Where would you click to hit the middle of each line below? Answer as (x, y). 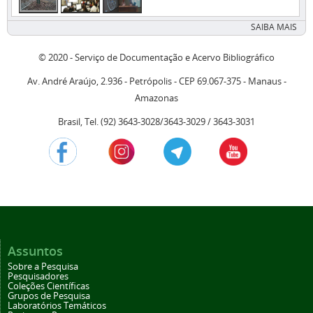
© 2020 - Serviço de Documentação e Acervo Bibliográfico (156, 58)
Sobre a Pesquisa (43, 267)
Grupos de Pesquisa (49, 296)
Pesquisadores (38, 277)
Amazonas (156, 99)
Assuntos (35, 251)
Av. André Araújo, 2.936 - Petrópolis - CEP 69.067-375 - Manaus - (156, 82)
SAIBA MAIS (274, 27)
